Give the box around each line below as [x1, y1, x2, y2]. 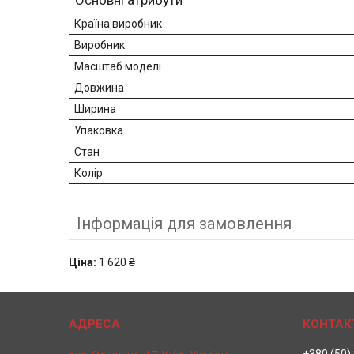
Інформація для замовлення [77, 214, 292, 234]
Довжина [74, 81, 124, 95]
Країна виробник [74, 17, 162, 31]
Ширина [74, 103, 116, 116]
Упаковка [74, 124, 123, 137]
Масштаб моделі [74, 60, 161, 73]
